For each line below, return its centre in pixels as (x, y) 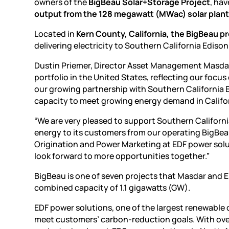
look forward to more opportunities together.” (122, 156)
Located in (55, 33)
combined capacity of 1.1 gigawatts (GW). (112, 187)
